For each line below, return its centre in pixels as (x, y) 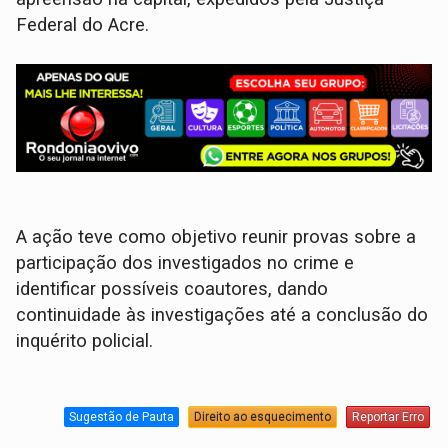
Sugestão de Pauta (121, 417)
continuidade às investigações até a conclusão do (222, 314)
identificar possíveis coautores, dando (172, 288)
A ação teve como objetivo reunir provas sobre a (216, 236)
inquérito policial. (85, 340)
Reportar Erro (387, 417)
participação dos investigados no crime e (185, 262)
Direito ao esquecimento (262, 417)
